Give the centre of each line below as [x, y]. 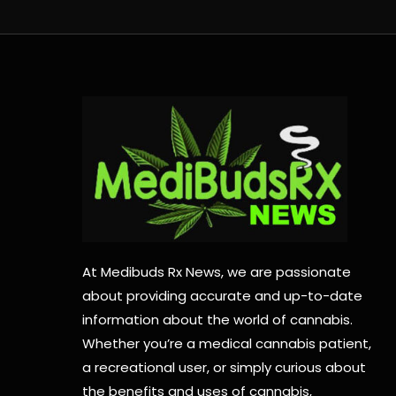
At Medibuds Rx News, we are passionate [217, 272]
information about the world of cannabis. [218, 320]
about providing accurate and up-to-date [223, 296]
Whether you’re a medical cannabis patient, [227, 344]
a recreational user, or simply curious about [225, 368]
